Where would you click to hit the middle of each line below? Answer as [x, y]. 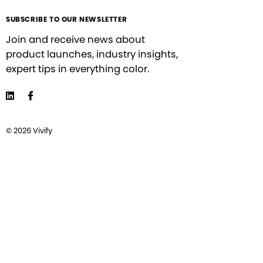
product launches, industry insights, [92, 55]
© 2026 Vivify [29, 131]
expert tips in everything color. [77, 69]
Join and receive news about [75, 40]
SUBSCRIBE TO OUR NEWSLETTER [67, 19]
